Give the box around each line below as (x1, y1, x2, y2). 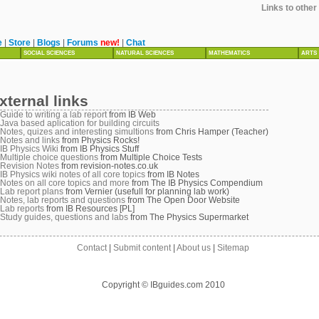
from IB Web (107, 110, 156, 119)
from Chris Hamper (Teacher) (154, 127, 268, 136)
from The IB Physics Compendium (130, 179, 263, 187)
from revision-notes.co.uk (59, 162, 158, 170)
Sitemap (217, 244, 249, 252)
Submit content (113, 244, 171, 252)
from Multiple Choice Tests (98, 153, 202, 162)
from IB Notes (145, 170, 199, 179)
